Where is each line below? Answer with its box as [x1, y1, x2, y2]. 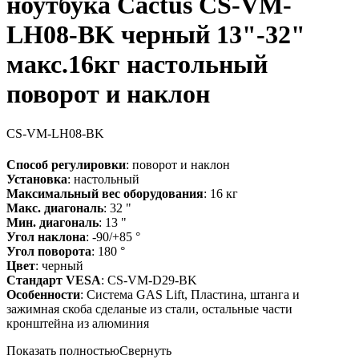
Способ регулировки [6, 157, 126, 171]
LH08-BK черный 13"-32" [6, 20, 305, 50]
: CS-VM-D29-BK [101, 272, 197, 287]
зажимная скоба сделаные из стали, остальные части [6, 301, 292, 316]
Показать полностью [6, 343, 119, 357]
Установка [6, 171, 67, 186]
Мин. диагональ [6, 215, 99, 229]
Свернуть [119, 343, 171, 357]
